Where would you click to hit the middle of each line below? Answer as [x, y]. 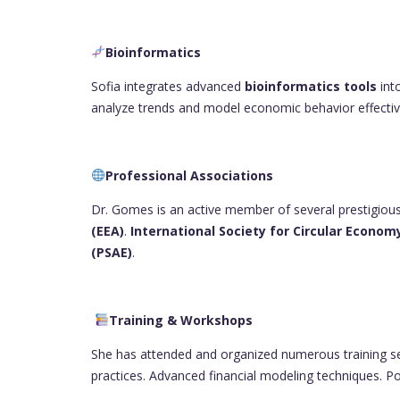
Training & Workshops [182, 320]
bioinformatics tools [311, 86]
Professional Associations [191, 175]
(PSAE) [112, 252]
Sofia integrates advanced [168, 86]
